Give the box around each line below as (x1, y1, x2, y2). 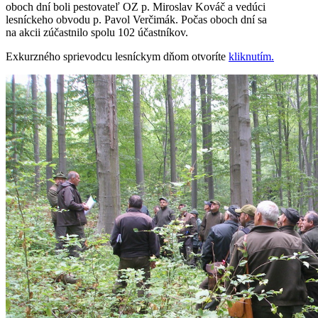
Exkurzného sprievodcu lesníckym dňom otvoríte (6, 50, 229, 62)
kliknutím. (229, 50, 274, 62)
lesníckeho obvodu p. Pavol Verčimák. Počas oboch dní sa (6, 13, 267, 26)
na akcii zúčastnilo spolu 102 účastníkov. (6, 26, 188, 38)
